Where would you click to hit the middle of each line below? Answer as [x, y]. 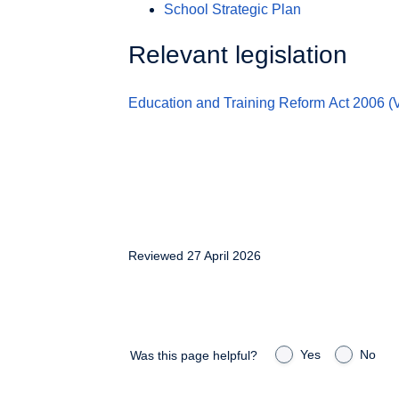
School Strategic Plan [232, 10]
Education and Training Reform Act [239, 102]
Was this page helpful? [194, 355]
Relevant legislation [238, 55]
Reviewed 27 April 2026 [195, 255]
